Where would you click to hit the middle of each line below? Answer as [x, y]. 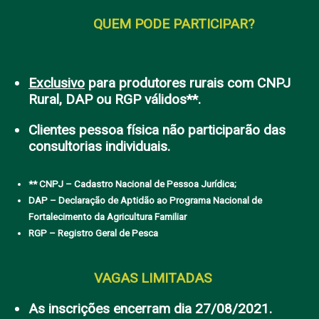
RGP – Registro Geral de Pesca [93, 234]
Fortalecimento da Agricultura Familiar [108, 217]
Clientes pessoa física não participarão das [157, 130]
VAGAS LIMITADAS [152, 278]
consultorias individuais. [99, 147]
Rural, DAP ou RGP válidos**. [115, 100]
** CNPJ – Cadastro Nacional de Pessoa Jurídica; [132, 184]
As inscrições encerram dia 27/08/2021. [150, 309]
